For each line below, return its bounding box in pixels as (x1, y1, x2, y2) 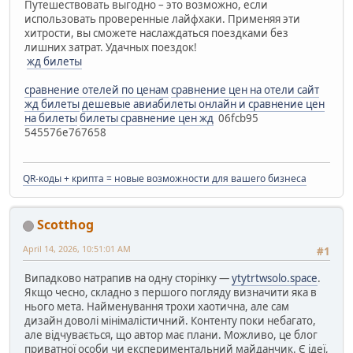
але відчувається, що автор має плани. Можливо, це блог (24, 328, 318, 343)
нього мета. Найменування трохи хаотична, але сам (24, 299, 289, 314)
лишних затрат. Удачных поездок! (24, 39, 197, 54)
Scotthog (37, 216, 94, 234)
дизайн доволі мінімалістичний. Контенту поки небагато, (24, 314, 316, 329)
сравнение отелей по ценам (24, 82, 169, 97)
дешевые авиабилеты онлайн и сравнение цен (82, 96, 325, 111)
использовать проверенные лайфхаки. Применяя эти (24, 11, 300, 26)
